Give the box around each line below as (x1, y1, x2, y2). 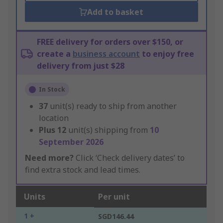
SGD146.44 (98, 212, 134, 222)
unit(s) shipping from (68, 124, 150, 136)
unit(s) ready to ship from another (50, 101, 177, 112)
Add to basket (87, 6, 144, 18)
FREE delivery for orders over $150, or (37, 36, 183, 48)
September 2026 (39, 136, 104, 148)
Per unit (98, 191, 130, 203)
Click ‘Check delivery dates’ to (74, 152, 185, 164)
